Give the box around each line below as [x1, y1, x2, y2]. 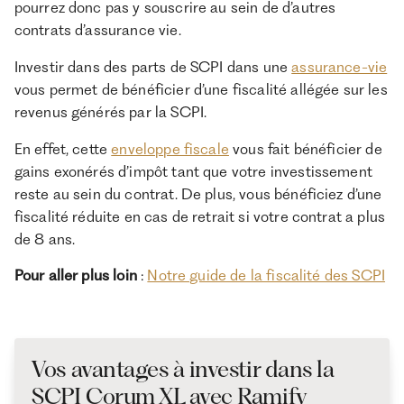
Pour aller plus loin [14, 266, 137, 285]
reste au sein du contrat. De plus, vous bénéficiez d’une [14, 184, 382, 203]
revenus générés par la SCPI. [14, 102, 211, 121]
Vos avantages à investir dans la [32, 355, 335, 383]
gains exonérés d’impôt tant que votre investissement [14, 161, 372, 180]
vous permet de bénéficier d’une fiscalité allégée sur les [14, 79, 388, 98]
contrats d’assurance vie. [14, 21, 181, 40]
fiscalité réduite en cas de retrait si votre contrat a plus [14, 207, 386, 225]
